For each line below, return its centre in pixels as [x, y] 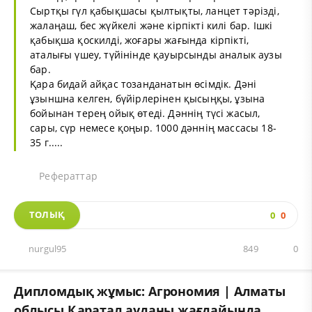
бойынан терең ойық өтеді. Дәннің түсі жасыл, [145, 113]
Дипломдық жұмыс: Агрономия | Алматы [150, 291]
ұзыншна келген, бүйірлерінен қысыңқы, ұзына [148, 98]
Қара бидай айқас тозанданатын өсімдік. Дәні [143, 84]
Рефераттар [67, 175]
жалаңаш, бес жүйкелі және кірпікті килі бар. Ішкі [151, 25]
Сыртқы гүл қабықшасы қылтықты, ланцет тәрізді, [155, 10]
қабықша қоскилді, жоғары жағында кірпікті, [140, 40]
